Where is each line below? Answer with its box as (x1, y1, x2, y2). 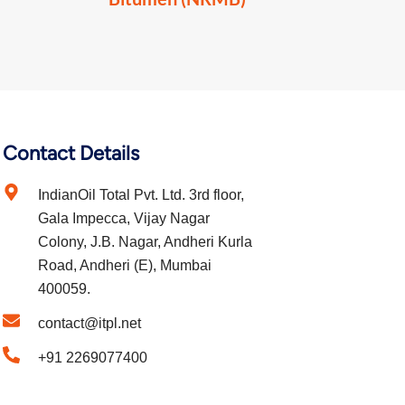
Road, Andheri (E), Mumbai (38, 257, 212, 273)
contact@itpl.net (38, 315, 142, 331)
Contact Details (3, 140, 140, 165)
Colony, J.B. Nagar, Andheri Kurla (38, 233, 253, 250)
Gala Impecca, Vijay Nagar (38, 210, 211, 226)
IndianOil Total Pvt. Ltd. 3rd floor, (38, 186, 245, 202)
